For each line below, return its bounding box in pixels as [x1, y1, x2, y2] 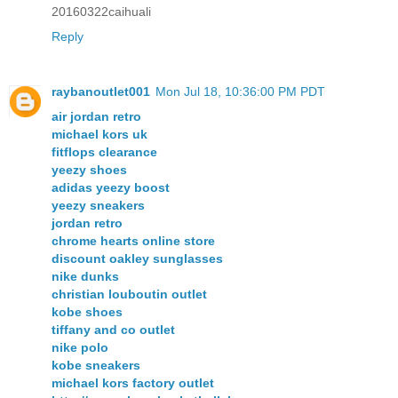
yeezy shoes [52, 163, 127, 178]
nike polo [52, 340, 108, 355]
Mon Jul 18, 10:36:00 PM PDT [155, 84, 325, 99]
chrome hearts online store [52, 234, 215, 249]
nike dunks [52, 269, 119, 284]
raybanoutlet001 [52, 84, 150, 99]
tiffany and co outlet [52, 322, 175, 338]
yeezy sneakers [52, 198, 145, 213]
